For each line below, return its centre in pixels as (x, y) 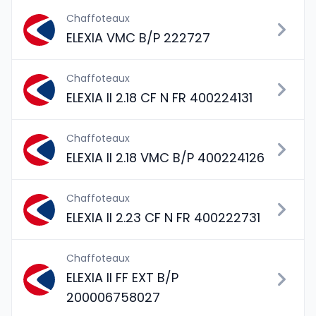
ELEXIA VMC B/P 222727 (138, 38)
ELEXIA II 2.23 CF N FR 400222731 (163, 218)
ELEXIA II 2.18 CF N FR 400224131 (159, 98)
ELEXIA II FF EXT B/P (122, 278)
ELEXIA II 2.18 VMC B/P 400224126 (165, 158)
